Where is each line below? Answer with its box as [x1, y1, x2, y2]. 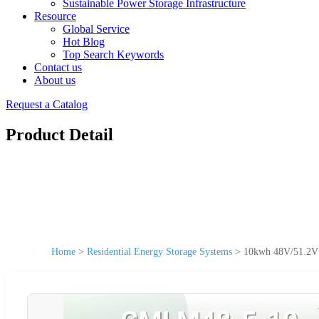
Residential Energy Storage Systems [87, 246, 232, 257]
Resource [34, 10, 76, 22]
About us [34, 74, 75, 86]
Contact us [34, 61, 82, 73]
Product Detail [6, 125, 113, 144]
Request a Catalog [6, 98, 88, 110]
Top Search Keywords [63, 48, 164, 61]
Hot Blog [63, 36, 105, 48]
